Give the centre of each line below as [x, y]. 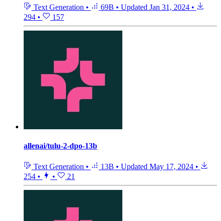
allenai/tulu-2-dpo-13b [60, 146]
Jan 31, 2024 [169, 7]
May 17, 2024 [171, 166]
